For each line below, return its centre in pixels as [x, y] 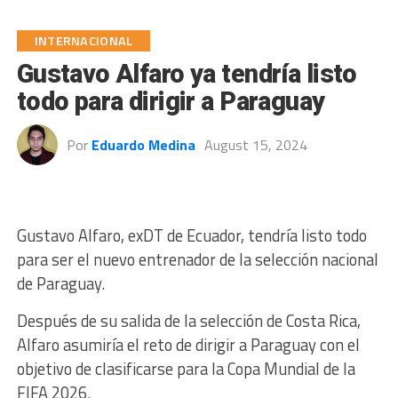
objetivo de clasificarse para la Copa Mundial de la [186, 369]
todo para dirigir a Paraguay [171, 101]
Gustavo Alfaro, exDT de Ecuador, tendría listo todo [191, 235]
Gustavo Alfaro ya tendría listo [187, 74]
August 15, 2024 [255, 145]
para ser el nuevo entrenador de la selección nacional [197, 259]
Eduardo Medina [143, 145]
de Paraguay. [60, 283]
